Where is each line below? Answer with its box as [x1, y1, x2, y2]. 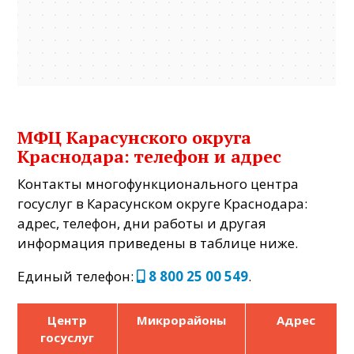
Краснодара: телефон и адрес [17, 144, 282, 168]
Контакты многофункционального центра [17, 174, 299, 193]
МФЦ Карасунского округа [17, 125, 252, 149]
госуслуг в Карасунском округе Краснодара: [17, 194, 308, 213]
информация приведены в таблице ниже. [17, 233, 299, 252]
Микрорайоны [137, 311, 227, 328]
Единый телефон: [17, 266, 137, 285]
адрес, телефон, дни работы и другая [17, 213, 267, 232]
